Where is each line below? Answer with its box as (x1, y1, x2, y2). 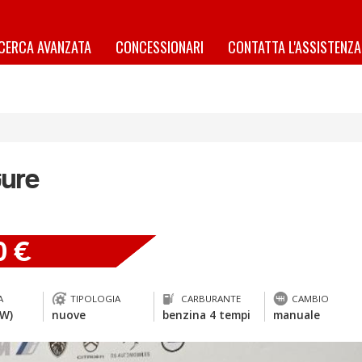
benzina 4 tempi (162, 307, 251, 322)
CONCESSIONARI (116, 36, 204, 57)
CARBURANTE (181, 293, 242, 305)
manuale (273, 307, 321, 322)
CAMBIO (292, 293, 330, 305)
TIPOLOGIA (70, 293, 121, 305)
